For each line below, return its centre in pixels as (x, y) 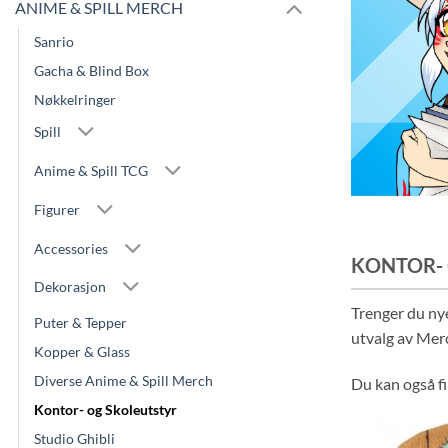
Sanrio (54, 41)
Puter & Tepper (80, 322)
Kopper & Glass (82, 351)
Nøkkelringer (75, 99)
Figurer (57, 209)
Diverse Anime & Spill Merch (123, 380)
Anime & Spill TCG (91, 171)
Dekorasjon (70, 287)
